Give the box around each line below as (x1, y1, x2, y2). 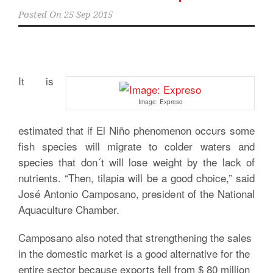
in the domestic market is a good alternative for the (18, 246, 250, 261)
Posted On (18, 9, 62, 20)
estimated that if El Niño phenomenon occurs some (18, 122, 255, 138)
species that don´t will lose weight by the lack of (18, 154, 255, 169)
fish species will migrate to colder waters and (18, 138, 255, 154)
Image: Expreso (138, 97, 183, 106)
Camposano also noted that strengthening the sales (18, 230, 252, 245)
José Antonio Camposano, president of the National (18, 186, 255, 201)
